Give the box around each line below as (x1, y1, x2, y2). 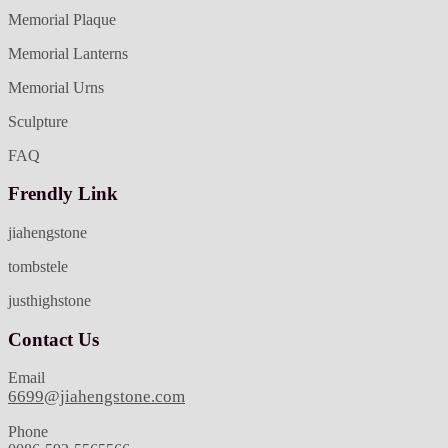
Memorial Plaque (8, 10, 116, 28)
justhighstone (8, 292, 91, 309)
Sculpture (8, 112, 68, 130)
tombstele (8, 258, 68, 275)
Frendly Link (8, 183, 118, 205)
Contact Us (8, 328, 99, 350)
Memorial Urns (8, 78, 104, 96)
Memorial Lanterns (8, 44, 128, 62)
